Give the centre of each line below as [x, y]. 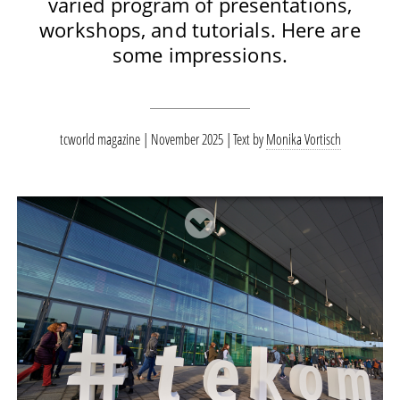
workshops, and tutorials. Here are [200, 29]
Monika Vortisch [303, 139]
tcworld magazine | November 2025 [142, 139]
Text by [249, 139]
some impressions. [200, 54]
